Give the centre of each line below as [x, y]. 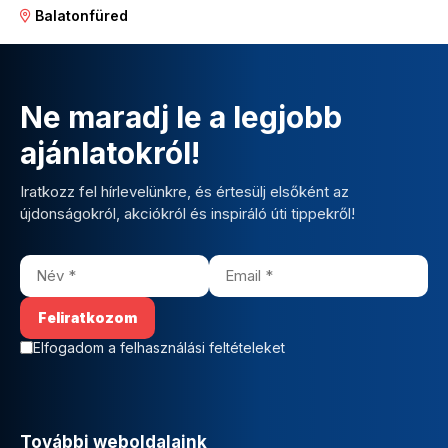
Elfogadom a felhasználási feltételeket [159, 347]
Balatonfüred [79, 15]
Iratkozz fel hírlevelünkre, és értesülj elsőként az [184, 191]
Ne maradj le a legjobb [181, 116]
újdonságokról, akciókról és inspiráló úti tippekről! [187, 213]
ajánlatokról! [110, 152]
